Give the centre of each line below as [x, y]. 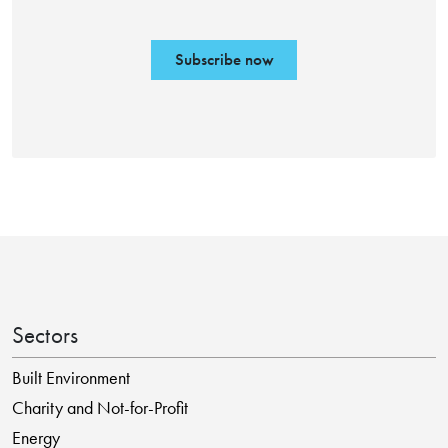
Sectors [45, 335]
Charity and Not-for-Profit [99, 407]
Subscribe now [224, 60]
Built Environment [70, 377]
